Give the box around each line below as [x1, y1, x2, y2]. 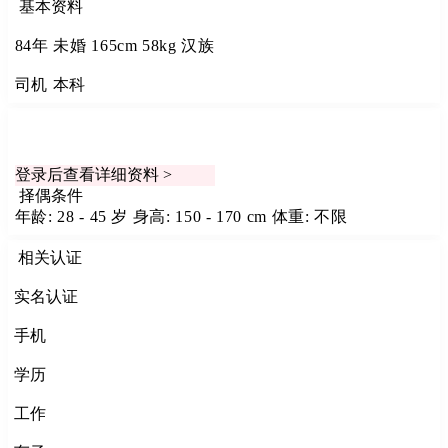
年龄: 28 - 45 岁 [14, 208, 133, 226]
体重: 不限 [271, 208, 348, 226]
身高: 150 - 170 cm [132, 208, 272, 226]
